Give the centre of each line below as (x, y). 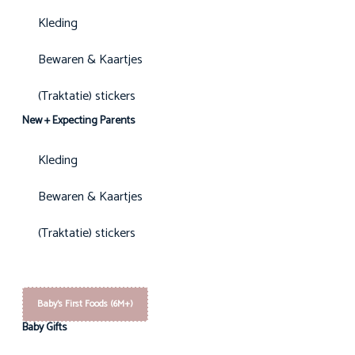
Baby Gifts (44, 327)
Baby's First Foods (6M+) (85, 303)
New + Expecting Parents (78, 120)
